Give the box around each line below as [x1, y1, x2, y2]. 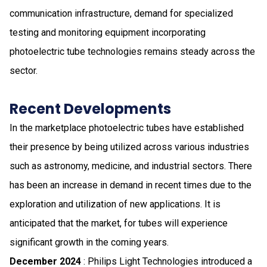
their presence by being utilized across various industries [10, 141, 249, 153]
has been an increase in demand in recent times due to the [10, 179, 252, 191]
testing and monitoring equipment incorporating [10, 26, 206, 38]
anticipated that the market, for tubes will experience [10, 217, 228, 229]
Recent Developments [10, 98, 171, 119]
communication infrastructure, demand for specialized [10, 7, 233, 19]
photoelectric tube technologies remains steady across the [10, 45, 255, 57]
